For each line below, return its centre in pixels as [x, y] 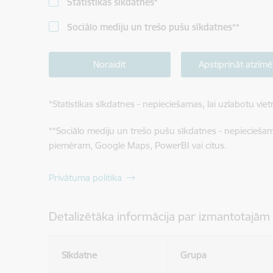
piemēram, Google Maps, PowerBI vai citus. [137, 145]
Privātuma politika [85, 178]
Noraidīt [109, 64]
